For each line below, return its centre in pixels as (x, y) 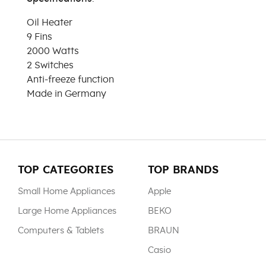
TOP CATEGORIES (66, 170)
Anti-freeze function (70, 80)
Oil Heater (50, 23)
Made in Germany (66, 94)
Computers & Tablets (61, 231)
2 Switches (50, 65)
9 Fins (39, 37)
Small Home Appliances (66, 191)
